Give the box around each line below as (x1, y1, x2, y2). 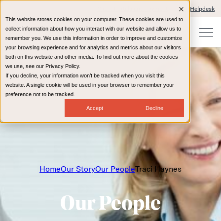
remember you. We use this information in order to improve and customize (5, 35, 182, 41)
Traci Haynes (135, 163, 182, 174)
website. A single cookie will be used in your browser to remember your (5, 82, 174, 88)
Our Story (61, 163, 95, 174)
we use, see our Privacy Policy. (5, 63, 80, 69)
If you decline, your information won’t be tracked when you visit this (5, 73, 165, 78)
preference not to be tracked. (5, 91, 75, 97)
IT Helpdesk (183, 5, 215, 12)
